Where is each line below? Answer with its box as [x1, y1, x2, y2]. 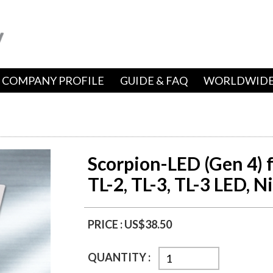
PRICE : [88, 218, 124, 231]
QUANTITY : [88, 250, 152, 264]
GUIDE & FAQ [119, 74, 188, 87]
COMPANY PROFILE [1, 74, 104, 87]
